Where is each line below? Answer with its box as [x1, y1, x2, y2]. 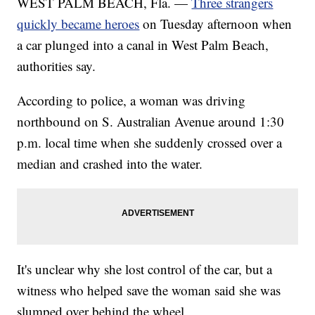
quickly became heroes [17, 15, 140, 33]
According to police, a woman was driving [17, 91, 246, 110]
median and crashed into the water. [17, 155, 203, 173]
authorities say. [17, 57, 96, 75]
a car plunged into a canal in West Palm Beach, [17, 36, 269, 54]
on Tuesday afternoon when [143, 15, 292, 33]
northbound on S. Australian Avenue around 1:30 [17, 112, 285, 131]
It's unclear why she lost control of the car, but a [17, 260, 273, 278]
